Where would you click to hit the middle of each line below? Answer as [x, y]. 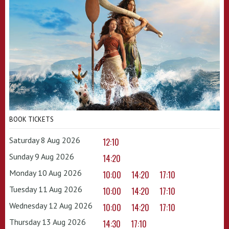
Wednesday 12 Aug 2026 [51, 205]
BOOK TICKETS [31, 119]
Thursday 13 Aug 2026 [48, 222]
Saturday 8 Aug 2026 [45, 140]
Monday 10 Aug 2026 [45, 173]
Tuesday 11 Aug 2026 [46, 189]
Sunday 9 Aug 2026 [42, 156]
